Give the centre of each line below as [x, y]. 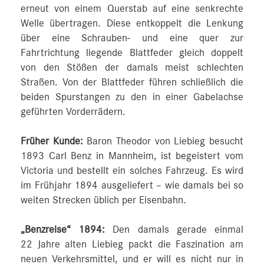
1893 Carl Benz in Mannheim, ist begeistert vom [132, 156]
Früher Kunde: [52, 141]
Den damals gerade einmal [174, 230]
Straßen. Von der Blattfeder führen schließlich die [132, 82]
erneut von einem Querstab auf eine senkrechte [132, 9]
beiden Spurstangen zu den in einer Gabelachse [132, 97]
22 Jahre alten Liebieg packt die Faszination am [132, 245]
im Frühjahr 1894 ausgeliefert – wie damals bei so [132, 186]
